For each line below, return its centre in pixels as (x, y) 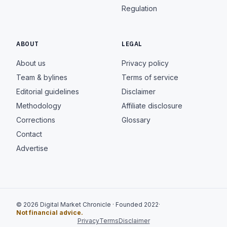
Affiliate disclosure (152, 106)
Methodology (39, 106)
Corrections (36, 120)
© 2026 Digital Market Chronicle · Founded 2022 (87, 204)
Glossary (136, 120)
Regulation (139, 8)
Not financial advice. (49, 213)
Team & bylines (42, 77)
